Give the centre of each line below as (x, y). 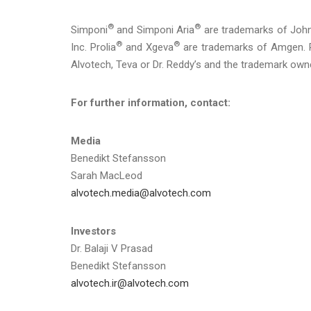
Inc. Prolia (93, 47)
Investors (93, 231)
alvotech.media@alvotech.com (141, 193)
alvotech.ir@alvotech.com (130, 283)
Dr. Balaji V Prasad (112, 248)
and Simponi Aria (154, 30)
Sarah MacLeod (107, 175)
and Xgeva (148, 47)
